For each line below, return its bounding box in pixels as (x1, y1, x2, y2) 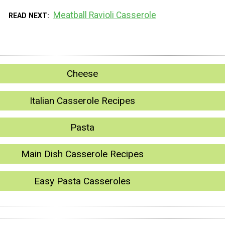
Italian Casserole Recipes (30, 94, 135, 106)
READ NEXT (9, 12, 48, 20)
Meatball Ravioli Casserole (53, 10, 156, 21)
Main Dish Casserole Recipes (21, 148, 144, 160)
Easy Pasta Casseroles (34, 175, 131, 187)
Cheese (67, 68, 98, 80)
